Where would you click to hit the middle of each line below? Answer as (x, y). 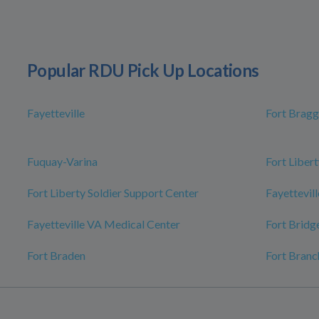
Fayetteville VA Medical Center (104, 224)
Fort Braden (56, 256)
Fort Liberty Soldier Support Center (113, 193)
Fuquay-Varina (62, 162)
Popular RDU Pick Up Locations (143, 70)
